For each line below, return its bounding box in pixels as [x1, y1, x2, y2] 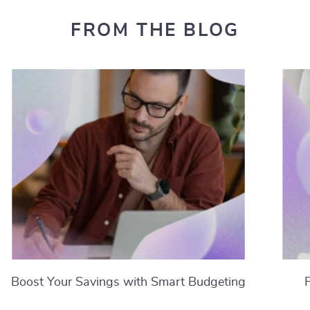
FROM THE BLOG [71, 21, 239, 40]
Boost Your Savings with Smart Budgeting [11, 276, 246, 289]
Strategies [100, 295, 156, 308]
